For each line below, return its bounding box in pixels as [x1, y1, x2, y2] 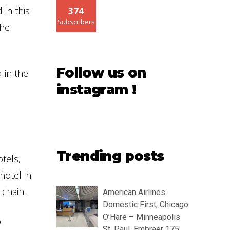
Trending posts [56, 148, 164, 165]
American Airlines [103, 187, 165, 198]
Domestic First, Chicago [103, 200, 188, 210]
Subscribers [57, 17, 95, 27]
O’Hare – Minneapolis [103, 212, 180, 222]
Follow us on [56, 65, 146, 82]
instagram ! [56, 82, 137, 99]
